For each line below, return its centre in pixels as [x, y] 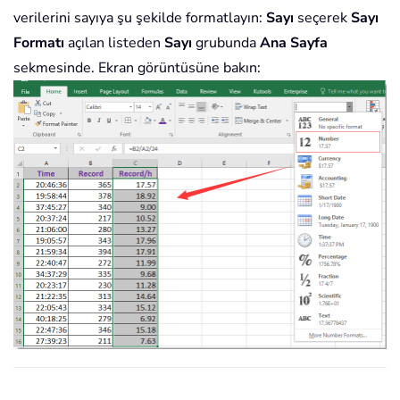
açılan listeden [112, 43]
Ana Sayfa [294, 43]
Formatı [39, 43]
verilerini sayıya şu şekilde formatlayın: [140, 18]
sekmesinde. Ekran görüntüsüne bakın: [137, 68]
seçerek [322, 18]
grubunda [226, 43]
